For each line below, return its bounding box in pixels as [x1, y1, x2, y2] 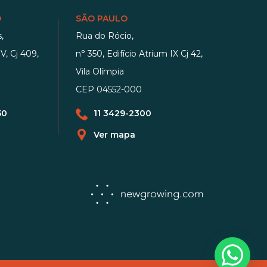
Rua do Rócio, [75, 30, 133, 41]
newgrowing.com [120, 187, 204, 202]
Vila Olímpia [75, 66, 124, 77]
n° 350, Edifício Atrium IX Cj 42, [75, 48, 203, 59]
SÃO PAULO [75, 13, 128, 24]
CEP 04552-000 [75, 84, 142, 95]
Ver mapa [93, 129, 135, 140]
